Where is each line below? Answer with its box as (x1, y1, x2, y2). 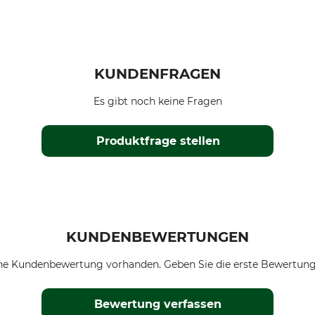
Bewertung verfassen (94, 297, 222, 311)
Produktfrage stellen (96, 134, 220, 148)
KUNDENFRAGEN (94, 65, 221, 82)
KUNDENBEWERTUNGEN (66, 229, 249, 245)
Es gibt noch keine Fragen (93, 95, 222, 108)
